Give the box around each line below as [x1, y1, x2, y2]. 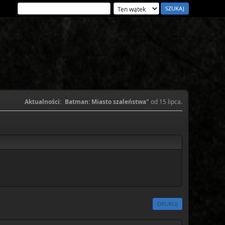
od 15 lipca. [149, 97, 182, 106]
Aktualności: [25, 97, 61, 106]
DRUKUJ [157, 199, 178, 207]
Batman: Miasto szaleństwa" [65, 97, 149, 106]
